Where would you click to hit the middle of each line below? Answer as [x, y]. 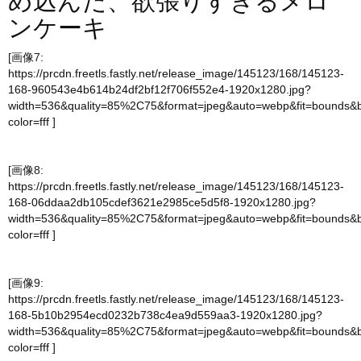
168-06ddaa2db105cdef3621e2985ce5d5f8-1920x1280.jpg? [162, 203]
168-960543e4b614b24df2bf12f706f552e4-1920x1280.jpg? [160, 90]
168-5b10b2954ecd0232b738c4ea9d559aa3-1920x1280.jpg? [165, 315]
